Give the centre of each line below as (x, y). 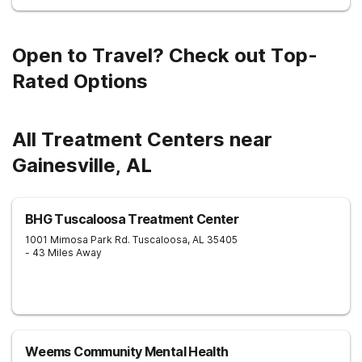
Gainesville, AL (82, 165)
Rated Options (80, 81)
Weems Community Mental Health (127, 351)
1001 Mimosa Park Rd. (78, 240)
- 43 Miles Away (63, 253)
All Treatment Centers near (142, 139)
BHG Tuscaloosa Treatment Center (132, 219)
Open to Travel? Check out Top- (165, 55)
